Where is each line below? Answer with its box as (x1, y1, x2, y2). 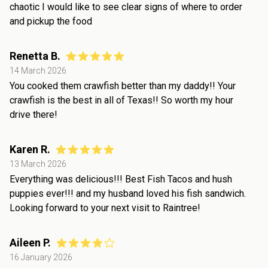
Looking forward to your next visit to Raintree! (10, 202, 200, 214)
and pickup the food (10, 15, 92, 27)
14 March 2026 (10, 65, 66, 75)
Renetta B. (10, 49, 60, 62)
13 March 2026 (10, 159, 66, 169)
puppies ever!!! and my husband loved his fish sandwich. (10, 187, 246, 199)
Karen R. (10, 142, 50, 156)
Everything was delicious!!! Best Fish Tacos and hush (10, 173, 232, 185)
